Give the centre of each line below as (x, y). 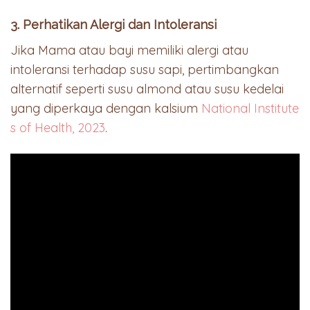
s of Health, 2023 (58, 127)
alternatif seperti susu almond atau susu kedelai (147, 89)
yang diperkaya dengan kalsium (104, 108)
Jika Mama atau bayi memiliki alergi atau (129, 50)
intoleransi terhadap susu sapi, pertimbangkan (145, 69)
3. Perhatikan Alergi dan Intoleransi (113, 24)
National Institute (248, 108)
